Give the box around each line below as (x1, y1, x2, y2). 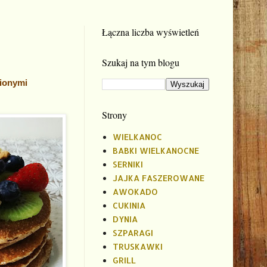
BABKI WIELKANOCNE (112, 145, 199, 156)
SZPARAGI (112, 228, 153, 238)
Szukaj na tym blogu (102, 55, 179, 69)
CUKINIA (112, 200, 145, 211)
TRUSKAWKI (112, 241, 163, 252)
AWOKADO (112, 187, 158, 197)
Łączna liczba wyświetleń (102, 25, 199, 38)
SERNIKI (112, 159, 143, 170)
